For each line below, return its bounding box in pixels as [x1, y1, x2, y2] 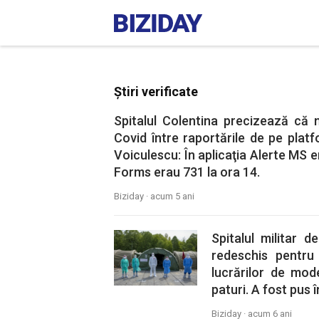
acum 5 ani [150, 191, 194, 202]
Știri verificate [114, 84, 198, 99]
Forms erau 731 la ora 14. [114, 164, 260, 179]
